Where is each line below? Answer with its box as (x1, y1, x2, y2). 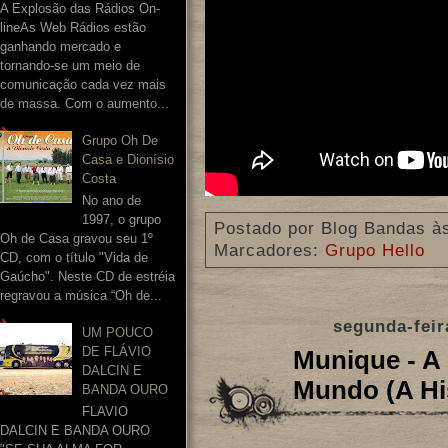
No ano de (82, 192, 142, 208)
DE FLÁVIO (82, 344, 152, 360)
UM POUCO (82, 325, 154, 341)
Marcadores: (214, 241, 325, 261)
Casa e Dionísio (82, 152, 175, 168)
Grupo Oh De (82, 133, 159, 149)
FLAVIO (82, 403, 129, 419)
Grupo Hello (325, 241, 425, 261)
